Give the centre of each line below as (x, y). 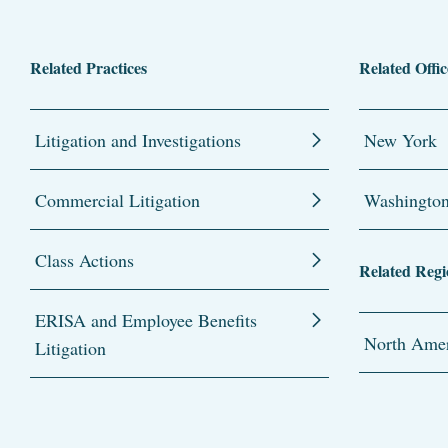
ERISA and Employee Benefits (146, 319)
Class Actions (84, 259)
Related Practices (88, 67)
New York (400, 139)
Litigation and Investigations (138, 139)
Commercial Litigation (117, 199)
